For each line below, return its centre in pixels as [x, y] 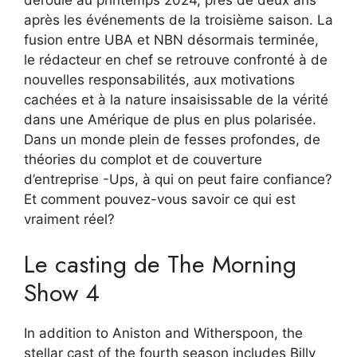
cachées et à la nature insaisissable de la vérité [176, 100]
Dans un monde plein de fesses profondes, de [172, 140]
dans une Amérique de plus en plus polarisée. [170, 120]
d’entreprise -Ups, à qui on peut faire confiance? [178, 180]
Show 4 [62, 292]
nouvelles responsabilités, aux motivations [159, 80]
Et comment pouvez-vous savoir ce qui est [160, 200]
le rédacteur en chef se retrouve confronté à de [176, 60]
